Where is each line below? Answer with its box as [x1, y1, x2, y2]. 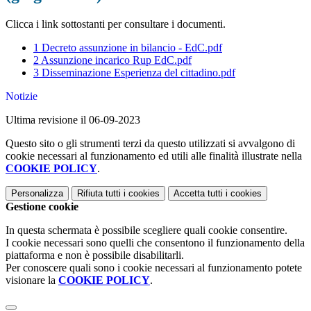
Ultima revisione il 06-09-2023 [6, 114, 140, 126]
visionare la [6, 274, 58, 287]
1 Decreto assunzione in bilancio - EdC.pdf [33, 42, 222, 54]
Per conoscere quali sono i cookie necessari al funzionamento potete [6, 262, 302, 274]
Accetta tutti [174, 188, 223, 199]
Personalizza [11, 188, 63, 199]
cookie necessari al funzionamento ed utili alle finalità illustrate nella [6, 150, 302, 162]
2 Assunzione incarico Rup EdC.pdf [33, 54, 192, 67]
